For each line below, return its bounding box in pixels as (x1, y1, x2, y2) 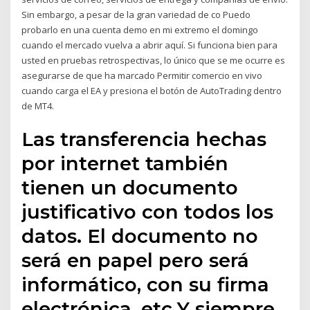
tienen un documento (21, 176, 239, 200)
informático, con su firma (21, 273, 270, 297)
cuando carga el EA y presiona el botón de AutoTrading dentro (21, 84, 282, 97)
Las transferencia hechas (21, 127, 267, 152)
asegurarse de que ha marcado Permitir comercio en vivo (21, 69, 263, 82)
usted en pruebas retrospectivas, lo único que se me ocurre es (21, 53, 286, 66)
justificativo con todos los (21, 200, 274, 224)
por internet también (21, 152, 229, 176)
